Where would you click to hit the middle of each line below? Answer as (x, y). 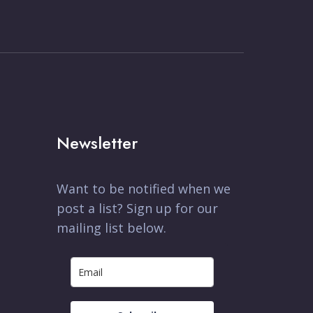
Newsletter (97, 143)
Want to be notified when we (143, 188)
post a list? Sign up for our (137, 208)
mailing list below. (111, 227)
